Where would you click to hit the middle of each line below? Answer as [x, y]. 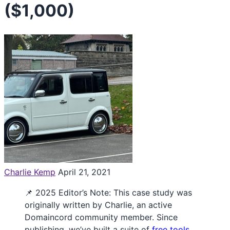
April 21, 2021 [84, 172]
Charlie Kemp [30, 172]
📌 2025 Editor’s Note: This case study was [108, 192]
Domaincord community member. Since [101, 217]
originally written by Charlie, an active [98, 205]
